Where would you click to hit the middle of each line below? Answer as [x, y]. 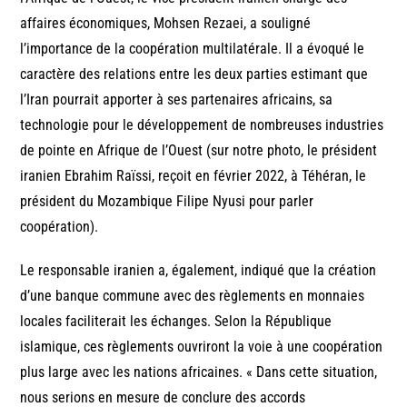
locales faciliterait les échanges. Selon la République [176, 321]
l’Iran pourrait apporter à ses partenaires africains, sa [177, 99]
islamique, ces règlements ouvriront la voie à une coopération [202, 346]
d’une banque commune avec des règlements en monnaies [193, 295]
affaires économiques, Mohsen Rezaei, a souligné [166, 23]
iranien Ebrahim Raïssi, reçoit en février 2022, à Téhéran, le [194, 175]
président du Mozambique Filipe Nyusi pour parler [167, 201]
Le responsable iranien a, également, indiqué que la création [199, 270]
